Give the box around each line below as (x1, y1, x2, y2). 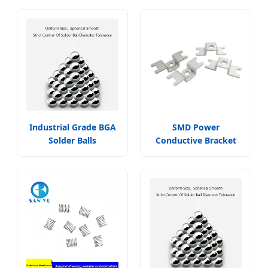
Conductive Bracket (155, 134, 236, 146)
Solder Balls (48, 134, 96, 146)
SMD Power (172, 121, 220, 133)
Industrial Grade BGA (29, 121, 116, 133)
